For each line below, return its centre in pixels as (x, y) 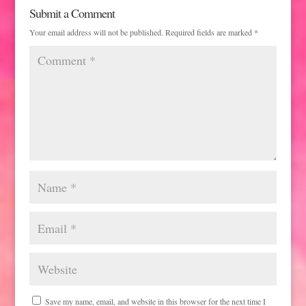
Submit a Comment (72, 13)
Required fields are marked (209, 32)
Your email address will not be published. (96, 32)
